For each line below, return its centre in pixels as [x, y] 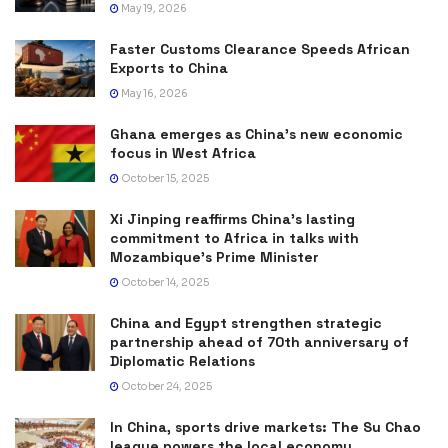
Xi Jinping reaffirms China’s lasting [232, 218]
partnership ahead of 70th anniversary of [259, 341]
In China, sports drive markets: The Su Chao [265, 426]
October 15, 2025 [164, 178]
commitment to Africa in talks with [234, 237]
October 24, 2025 [165, 386]
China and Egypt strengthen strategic [246, 322]
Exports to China [169, 67]
